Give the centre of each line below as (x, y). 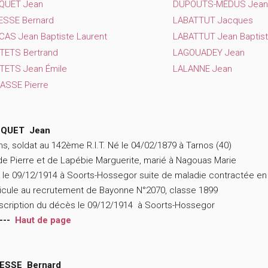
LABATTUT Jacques (213, 21)
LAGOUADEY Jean (209, 53)
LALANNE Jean (202, 69)
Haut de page (43, 220)
